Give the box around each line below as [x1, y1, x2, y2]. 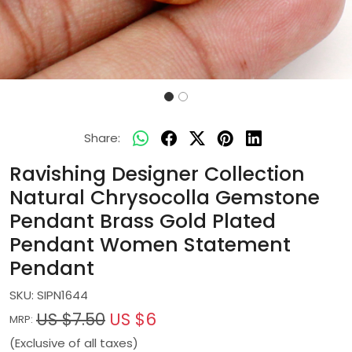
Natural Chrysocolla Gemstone [9, 184, 320, 211]
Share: [84, 130, 120, 146]
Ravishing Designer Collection [9, 160, 305, 188]
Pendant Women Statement [9, 231, 291, 258]
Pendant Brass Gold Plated [9, 207, 276, 235]
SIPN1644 [37, 287, 88, 303]
